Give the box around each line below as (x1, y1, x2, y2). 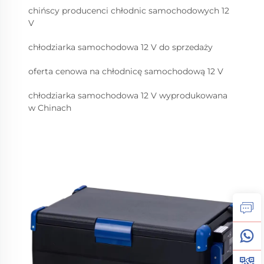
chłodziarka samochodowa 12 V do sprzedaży (28, 42, 213, 52)
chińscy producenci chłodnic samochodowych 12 (28, 5, 229, 16)
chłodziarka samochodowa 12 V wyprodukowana (28, 90, 227, 101)
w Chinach (28, 103, 71, 113)
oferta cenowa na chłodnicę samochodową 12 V (28, 66, 223, 77)
